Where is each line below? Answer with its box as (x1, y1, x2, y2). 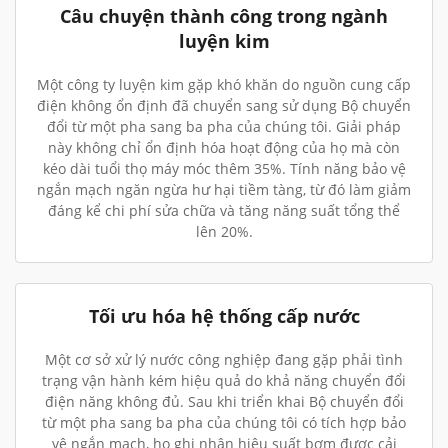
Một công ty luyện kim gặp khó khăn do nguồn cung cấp (37, 75, 411, 94)
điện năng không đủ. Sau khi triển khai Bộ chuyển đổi (44, 392, 404, 411)
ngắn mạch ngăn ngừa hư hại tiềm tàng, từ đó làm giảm (37, 180, 411, 199)
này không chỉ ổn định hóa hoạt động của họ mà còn (48, 138, 400, 157)
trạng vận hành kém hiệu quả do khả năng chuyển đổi (42, 371, 406, 390)
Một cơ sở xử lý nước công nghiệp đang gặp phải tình (45, 350, 403, 369)
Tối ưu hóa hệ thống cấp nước (88, 304, 360, 328)
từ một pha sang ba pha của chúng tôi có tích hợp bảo (42, 413, 406, 432)
